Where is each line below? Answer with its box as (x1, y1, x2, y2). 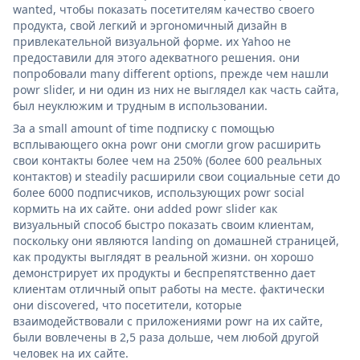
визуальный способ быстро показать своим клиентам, (13, 216, 314, 232)
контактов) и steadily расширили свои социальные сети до (13, 168, 340, 184)
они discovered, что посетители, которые (13, 297, 242, 313)
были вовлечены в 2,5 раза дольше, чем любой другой (13, 329, 319, 345)
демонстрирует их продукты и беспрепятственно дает (13, 264, 316, 280)
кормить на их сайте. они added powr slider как (13, 200, 277, 216)
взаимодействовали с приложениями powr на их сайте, (13, 313, 323, 329)
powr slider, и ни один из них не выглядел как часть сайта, (13, 81, 339, 97)
